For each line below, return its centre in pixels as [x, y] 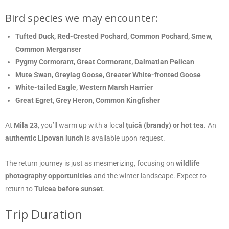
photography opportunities [49, 176]
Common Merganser [48, 49]
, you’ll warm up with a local [82, 125]
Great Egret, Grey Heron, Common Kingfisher [88, 100]
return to [20, 188]
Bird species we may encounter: [82, 18]
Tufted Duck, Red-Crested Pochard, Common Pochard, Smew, [114, 36]
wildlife [188, 163]
